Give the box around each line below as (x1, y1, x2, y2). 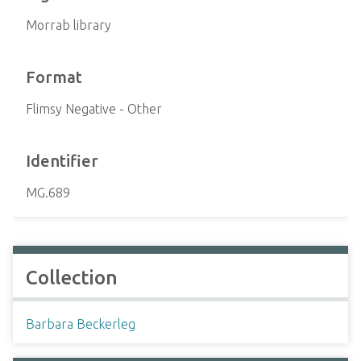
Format (26, 68, 82, 86)
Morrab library (26, 18, 111, 32)
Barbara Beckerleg (26, 317, 135, 331)
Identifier (26, 151, 98, 170)
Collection (26, 267, 118, 288)
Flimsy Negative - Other (26, 102, 162, 116)
